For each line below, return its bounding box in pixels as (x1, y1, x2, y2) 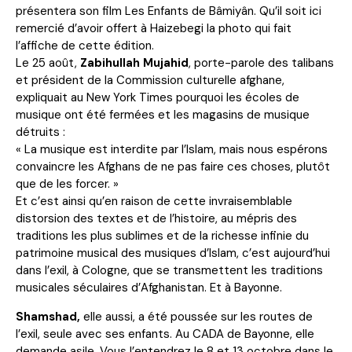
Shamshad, (16, 308, 80, 324)
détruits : (16, 123, 68, 140)
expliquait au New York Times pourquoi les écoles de (16, 89, 299, 105)
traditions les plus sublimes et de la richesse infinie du (16, 227, 309, 244)
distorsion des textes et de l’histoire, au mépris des (16, 210, 297, 226)
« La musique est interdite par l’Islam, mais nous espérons (16, 141, 328, 157)
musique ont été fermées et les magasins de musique (16, 106, 310, 123)
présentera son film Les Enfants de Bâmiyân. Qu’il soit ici (16, 2, 321, 19)
